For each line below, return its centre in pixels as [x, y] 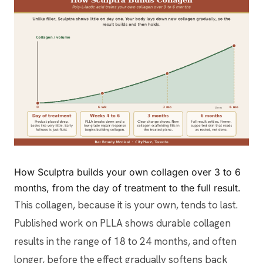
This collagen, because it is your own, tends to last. [126, 205]
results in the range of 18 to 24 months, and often [125, 242]
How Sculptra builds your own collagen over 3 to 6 [127, 172]
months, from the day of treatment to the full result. [127, 188]
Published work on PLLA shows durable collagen [122, 223]
